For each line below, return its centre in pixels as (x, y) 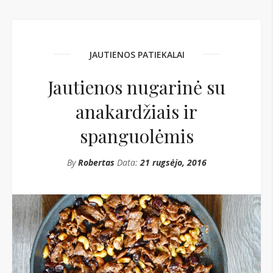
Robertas (96, 162)
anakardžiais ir (136, 112)
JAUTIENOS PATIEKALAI (136, 55)
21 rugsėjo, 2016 (173, 162)
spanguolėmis (136, 136)
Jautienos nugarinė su (136, 87)
